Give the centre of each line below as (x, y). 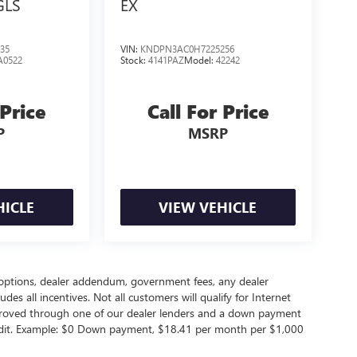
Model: (200, 59)
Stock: (134, 59)
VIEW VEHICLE (208, 207)
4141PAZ (166, 59)
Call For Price (208, 111)
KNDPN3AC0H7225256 (187, 48)
